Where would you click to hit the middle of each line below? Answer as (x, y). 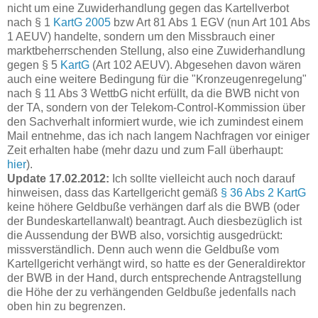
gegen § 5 (34, 65)
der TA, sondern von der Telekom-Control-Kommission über (156, 107)
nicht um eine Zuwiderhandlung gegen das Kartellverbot (148, 8)
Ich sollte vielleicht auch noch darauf (202, 178)
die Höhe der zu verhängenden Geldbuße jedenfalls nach (152, 292)
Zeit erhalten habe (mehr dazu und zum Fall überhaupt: (145, 150)
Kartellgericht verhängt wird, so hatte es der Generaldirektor (156, 263)
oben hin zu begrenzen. (66, 306)
